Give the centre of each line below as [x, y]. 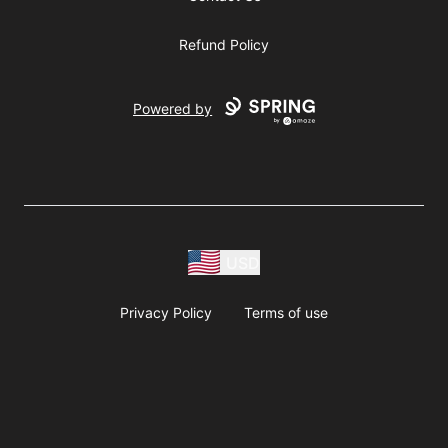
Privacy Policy [166, 312]
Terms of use [286, 312]
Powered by [173, 109]
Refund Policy [224, 45]
